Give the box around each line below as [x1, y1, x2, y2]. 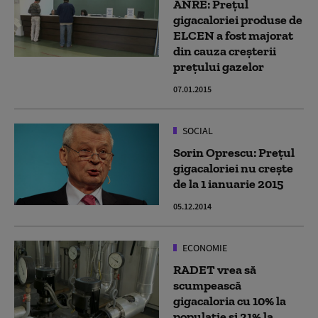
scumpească [173, 278, 241, 293]
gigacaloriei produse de [173, 12, 302, 28]
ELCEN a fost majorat [173, 28, 293, 43]
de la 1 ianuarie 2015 [173, 176, 283, 192]
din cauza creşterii [173, 43, 276, 59]
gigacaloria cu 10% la [173, 293, 286, 309]
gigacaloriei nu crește [173, 160, 293, 176]
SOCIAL [180, 124, 213, 137]
